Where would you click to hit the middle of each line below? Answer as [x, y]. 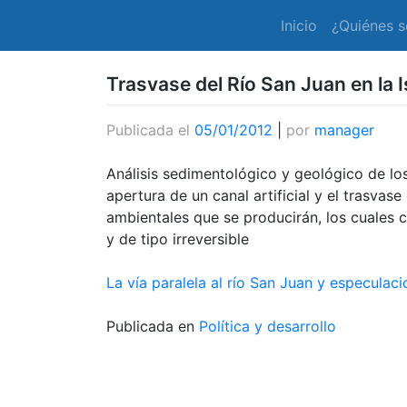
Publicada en [153, 326]
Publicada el [150, 130]
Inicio [298, 25]
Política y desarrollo [268, 326]
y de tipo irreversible [178, 239]
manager [344, 130]
